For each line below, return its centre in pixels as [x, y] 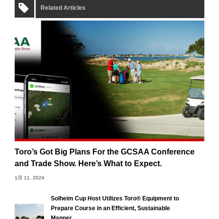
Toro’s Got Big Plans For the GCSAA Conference [105, 152]
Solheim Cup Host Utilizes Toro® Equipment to [115, 199]
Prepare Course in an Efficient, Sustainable [110, 208]
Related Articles [63, 8]
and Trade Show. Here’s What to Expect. [88, 164]
